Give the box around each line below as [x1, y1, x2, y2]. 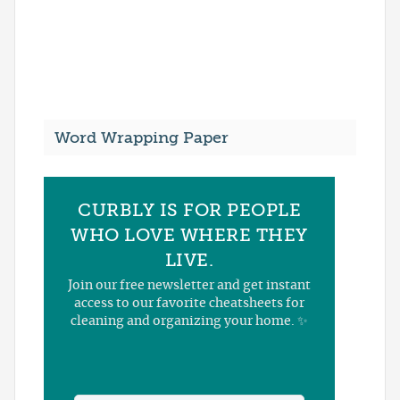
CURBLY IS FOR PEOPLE [78, 200, 301, 221]
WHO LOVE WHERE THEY [71, 225, 308, 246]
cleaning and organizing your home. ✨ [71, 315, 308, 329]
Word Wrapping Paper [54, 129, 229, 147]
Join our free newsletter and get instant [68, 279, 311, 293]
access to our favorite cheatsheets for [74, 297, 304, 311]
